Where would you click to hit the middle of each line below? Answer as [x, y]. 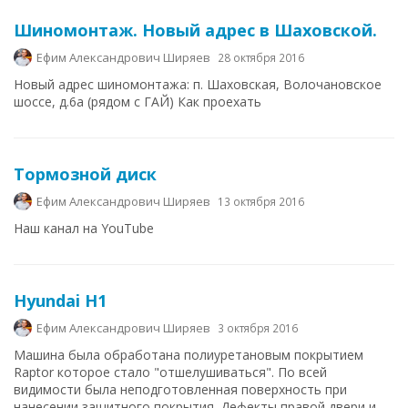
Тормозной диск [85, 174]
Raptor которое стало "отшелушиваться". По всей [170, 372]
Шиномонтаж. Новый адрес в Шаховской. [195, 30]
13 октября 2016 [261, 201]
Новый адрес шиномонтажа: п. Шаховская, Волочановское [198, 84]
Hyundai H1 [60, 301]
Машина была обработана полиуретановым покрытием [189, 355]
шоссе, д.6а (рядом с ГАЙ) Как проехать [138, 102]
